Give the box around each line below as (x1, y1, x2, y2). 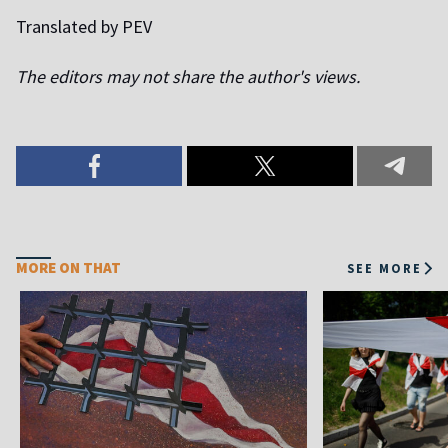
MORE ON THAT (16, 258, 121, 278)
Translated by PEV (16, 15, 152, 39)
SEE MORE (347, 259, 422, 276)
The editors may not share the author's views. (16, 65, 360, 89)
